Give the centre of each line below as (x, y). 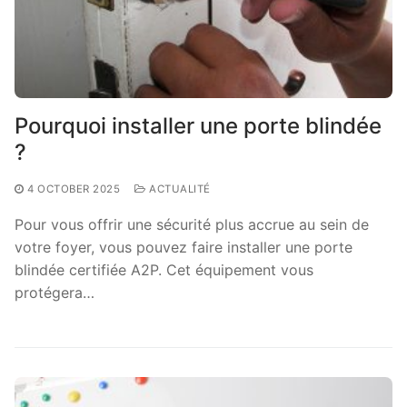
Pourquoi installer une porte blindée (198, 125)
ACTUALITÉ (178, 189)
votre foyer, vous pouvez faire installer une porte (184, 247)
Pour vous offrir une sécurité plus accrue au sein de (192, 224)
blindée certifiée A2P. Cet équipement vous (164, 269)
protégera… (55, 292)
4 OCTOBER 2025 (74, 189)
